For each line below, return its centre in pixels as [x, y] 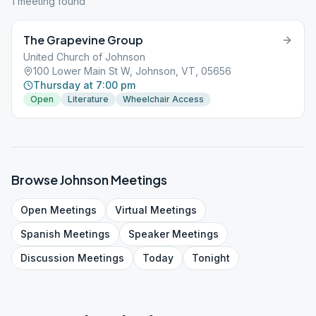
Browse [36, 180]
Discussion [48, 258]
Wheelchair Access [163, 99]
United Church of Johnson [84, 57]
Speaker [149, 234]
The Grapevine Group [83, 40]
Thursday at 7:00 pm [84, 85]
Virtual [131, 210]
